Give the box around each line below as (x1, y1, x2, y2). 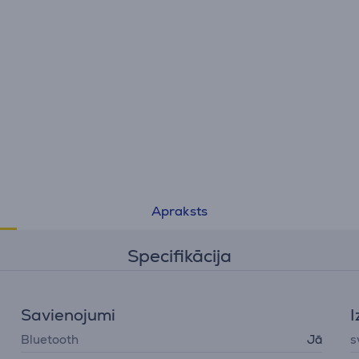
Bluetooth (21, 332, 79, 347)
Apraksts (151, 203, 208, 220)
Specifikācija (127, 244, 232, 268)
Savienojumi (21, 305, 116, 325)
